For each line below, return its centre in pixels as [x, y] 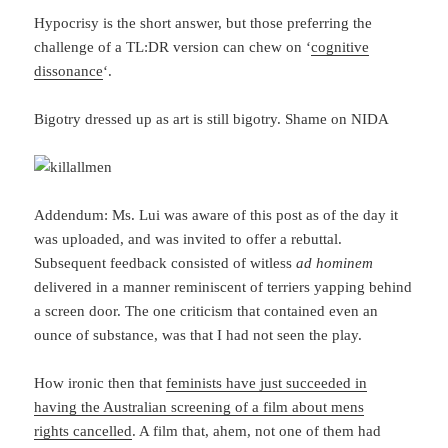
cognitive [340, 46]
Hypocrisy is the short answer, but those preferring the [203, 22]
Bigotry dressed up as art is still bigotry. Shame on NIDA [212, 118]
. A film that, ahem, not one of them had [257, 430]
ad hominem [335, 262]
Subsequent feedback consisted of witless [165, 262]
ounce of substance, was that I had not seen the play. [198, 334]
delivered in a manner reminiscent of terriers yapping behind [223, 286]
